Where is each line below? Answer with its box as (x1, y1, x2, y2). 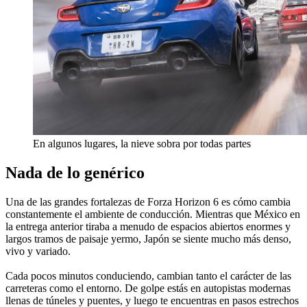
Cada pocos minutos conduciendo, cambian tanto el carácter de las (5, 269, 291, 282)
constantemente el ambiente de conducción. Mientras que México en (5, 208, 300, 220)
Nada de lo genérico (5, 163, 145, 182)
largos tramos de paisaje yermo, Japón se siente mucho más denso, (5, 232, 291, 245)
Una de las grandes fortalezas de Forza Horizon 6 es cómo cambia (5, 195, 291, 208)
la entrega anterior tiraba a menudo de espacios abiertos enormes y (5, 220, 291, 232)
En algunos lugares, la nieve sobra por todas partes (33, 137, 251, 149)
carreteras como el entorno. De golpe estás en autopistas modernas (5, 282, 291, 294)
